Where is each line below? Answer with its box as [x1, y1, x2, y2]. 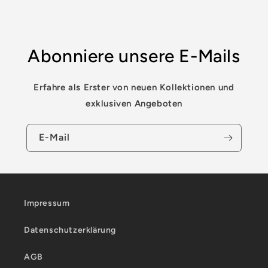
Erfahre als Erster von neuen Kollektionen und [33, 81, 234, 93]
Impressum [24, 197, 70, 208]
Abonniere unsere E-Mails [28, 44, 240, 67]
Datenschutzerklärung [24, 224, 116, 235]
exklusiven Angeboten [85, 98, 182, 109]
